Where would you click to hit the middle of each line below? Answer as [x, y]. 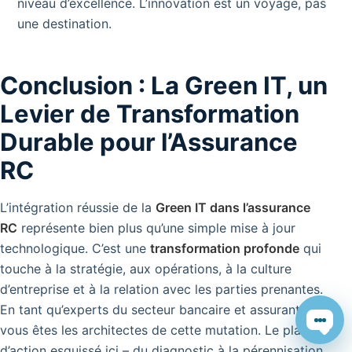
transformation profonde [225, 249]
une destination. [64, 24]
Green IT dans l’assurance [233, 208]
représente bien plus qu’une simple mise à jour [156, 228]
